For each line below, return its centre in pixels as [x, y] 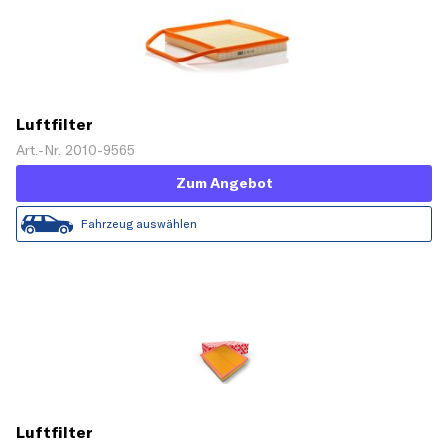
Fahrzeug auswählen [139, 224]
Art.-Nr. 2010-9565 [75, 150]
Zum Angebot [224, 183]
